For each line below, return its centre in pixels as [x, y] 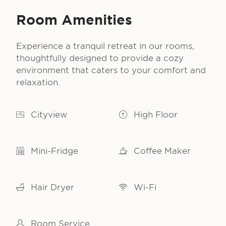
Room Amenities [74, 20]
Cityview [48, 115]
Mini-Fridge [53, 151]
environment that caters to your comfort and [111, 70]
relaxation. [38, 82]
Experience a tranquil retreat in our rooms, [105, 46]
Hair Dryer [51, 187]
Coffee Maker [161, 151]
